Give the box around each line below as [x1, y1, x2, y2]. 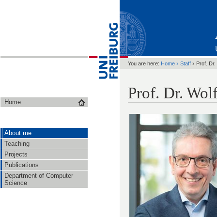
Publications [4, 161, 39, 169]
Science [4, 179, 27, 186]
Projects [4, 151, 28, 158]
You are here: [128, 61, 159, 66]
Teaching [4, 140, 30, 147]
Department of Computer [4, 172, 73, 179]
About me [4, 129, 31, 137]
